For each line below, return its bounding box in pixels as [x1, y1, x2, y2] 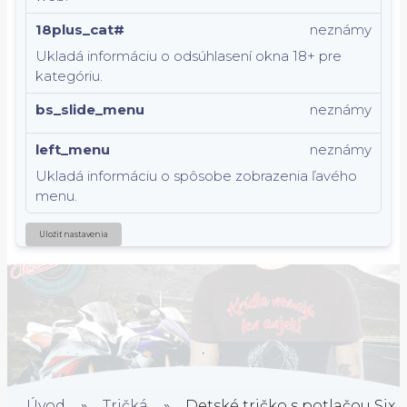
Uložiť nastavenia [39, 230, 108, 239]
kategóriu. [35, 67, 103, 84]
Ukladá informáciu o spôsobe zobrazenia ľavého [35, 167, 357, 184]
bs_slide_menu [35, 101, 144, 118]
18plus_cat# [35, 21, 124, 38]
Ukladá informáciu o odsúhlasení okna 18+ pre [35, 47, 342, 65]
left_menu [35, 141, 110, 158]
